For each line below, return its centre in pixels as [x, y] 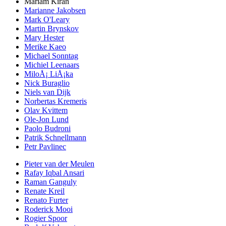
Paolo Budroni [47, 129]
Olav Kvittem [46, 110]
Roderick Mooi [48, 209]
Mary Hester [44, 38]
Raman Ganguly [50, 182]
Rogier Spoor [46, 218]
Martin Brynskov [51, 29]
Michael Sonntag [51, 56]
